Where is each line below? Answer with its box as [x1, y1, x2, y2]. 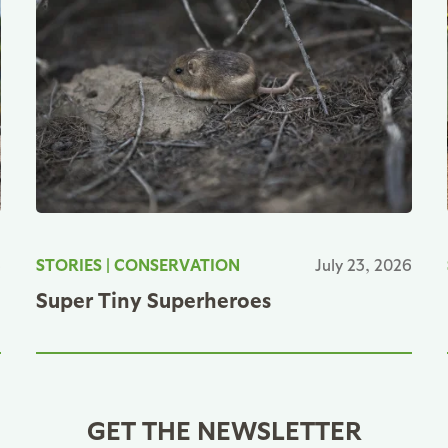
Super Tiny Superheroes [35, 286, 271, 312]
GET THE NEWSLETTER [86, 413, 362, 445]
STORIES [35, 254, 102, 274]
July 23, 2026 [315, 254, 413, 274]
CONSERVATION [113, 254, 240, 274]
